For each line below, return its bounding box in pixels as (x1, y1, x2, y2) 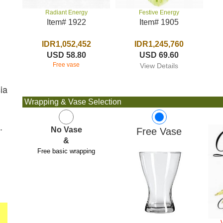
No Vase (50, 125, 82, 134)
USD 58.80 (46, 51, 86, 60)
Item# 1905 (139, 18, 179, 26)
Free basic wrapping (37, 147, 96, 155)
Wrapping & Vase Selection (22, 98, 122, 106)
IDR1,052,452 (41, 40, 91, 49)
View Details (140, 62, 179, 70)
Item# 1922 (46, 18, 86, 27)
